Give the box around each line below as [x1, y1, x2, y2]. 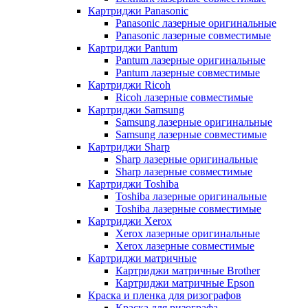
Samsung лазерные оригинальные [115, 115, 272, 128]
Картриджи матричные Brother [115, 264, 260, 276]
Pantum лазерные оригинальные [115, 54, 265, 66]
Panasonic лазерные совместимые [115, 29, 271, 41]
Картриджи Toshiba [88, 177, 179, 190]
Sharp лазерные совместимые [115, 165, 252, 177]
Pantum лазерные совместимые [115, 66, 260, 78]
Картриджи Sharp [88, 140, 170, 153]
